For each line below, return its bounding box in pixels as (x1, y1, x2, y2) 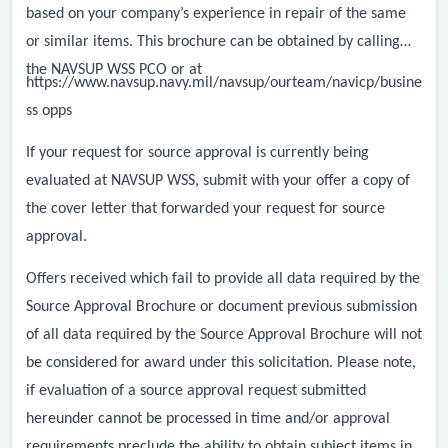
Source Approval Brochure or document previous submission (26, 298, 417, 315)
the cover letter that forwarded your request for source (26, 200, 385, 217)
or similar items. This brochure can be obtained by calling (26, 33, 400, 50)
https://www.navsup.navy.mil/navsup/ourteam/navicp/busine (26, 75, 422, 92)
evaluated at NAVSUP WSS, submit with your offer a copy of (26, 172, 410, 189)
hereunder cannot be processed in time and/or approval (26, 410, 390, 427)
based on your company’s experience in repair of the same (26, 5, 406, 22)
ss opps (26, 103, 72, 120)
